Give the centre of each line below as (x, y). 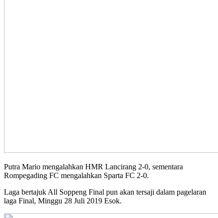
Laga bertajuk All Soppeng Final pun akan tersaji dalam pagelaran (105, 192)
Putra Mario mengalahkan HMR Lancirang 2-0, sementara (93, 167)
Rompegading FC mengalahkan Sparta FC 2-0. (76, 176)
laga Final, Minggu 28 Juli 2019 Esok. (63, 201)
